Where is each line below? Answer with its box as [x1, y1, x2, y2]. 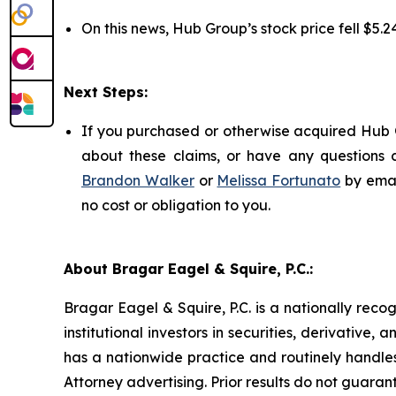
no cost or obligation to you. [81, 196, 270, 214]
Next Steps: [64, 83, 148, 101]
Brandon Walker [81, 171, 194, 189]
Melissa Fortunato [217, 171, 341, 189]
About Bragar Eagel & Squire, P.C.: [64, 260, 313, 278]
